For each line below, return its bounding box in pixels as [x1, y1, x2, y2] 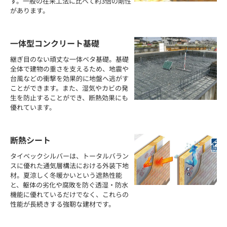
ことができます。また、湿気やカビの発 [10, 83, 128, 93]
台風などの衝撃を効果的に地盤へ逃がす [10, 73, 129, 84]
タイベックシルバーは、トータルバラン [10, 151, 129, 161]
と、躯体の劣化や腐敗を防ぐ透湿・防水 [10, 180, 128, 190]
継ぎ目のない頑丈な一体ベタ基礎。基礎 [10, 54, 129, 64]
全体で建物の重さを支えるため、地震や [10, 64, 129, 74]
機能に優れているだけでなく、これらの [10, 190, 129, 200]
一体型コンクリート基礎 [10, 37, 99, 50]
